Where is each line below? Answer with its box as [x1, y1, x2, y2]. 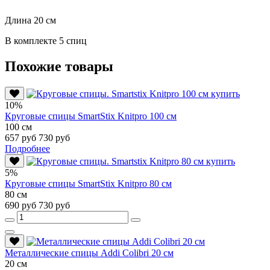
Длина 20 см [5, 14, 56, 25]
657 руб [5, 132, 39, 143]
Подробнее [5, 143, 50, 154]
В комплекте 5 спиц [5, 35, 87, 46]
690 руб [5, 199, 39, 210]
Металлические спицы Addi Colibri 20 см [5, 247, 174, 258]
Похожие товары [5, 58, 113, 74]
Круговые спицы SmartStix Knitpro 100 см [5, 110, 177, 121]
